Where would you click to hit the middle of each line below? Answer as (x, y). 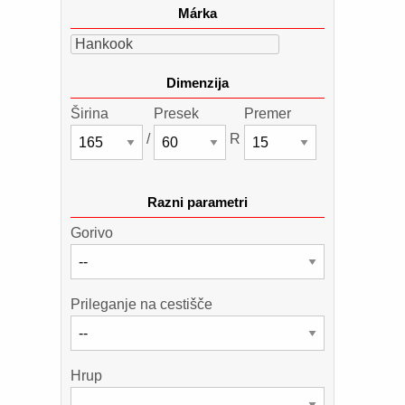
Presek (176, 113)
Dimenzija (197, 83)
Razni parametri (197, 202)
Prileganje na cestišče (141, 304)
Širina (89, 113)
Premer (268, 113)
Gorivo (92, 233)
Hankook (104, 44)
